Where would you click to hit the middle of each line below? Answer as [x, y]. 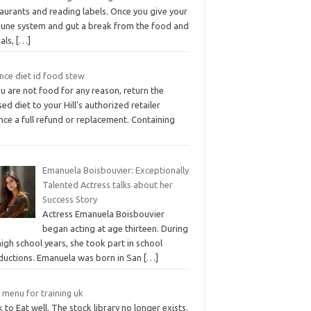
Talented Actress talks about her [107, 184]
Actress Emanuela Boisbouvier [103, 213]
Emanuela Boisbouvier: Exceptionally [115, 170]
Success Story [69, 199]
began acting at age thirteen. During [115, 228]
